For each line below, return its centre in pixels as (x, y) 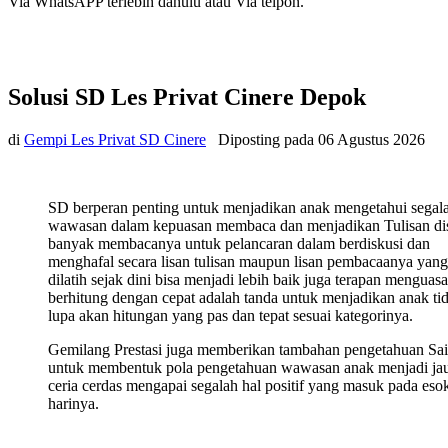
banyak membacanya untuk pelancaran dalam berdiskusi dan (239, 244)
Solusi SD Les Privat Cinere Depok (187, 97)
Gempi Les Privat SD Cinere (115, 140)
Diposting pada (268, 140)
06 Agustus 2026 (371, 140)
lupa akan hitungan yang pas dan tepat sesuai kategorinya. (230, 316)
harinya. (73, 404)
